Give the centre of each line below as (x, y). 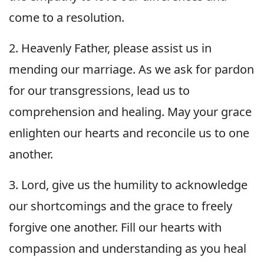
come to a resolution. (67, 17)
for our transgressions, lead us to (99, 90)
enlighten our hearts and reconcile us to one (129, 133)
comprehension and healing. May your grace (130, 111)
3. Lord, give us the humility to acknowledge (128, 184)
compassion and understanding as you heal (128, 248)
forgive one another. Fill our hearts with (115, 227)
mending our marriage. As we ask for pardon (131, 69)
